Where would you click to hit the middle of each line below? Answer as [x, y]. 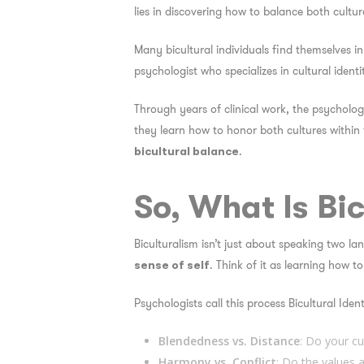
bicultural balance [186, 151]
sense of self [171, 265]
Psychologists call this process [211, 303]
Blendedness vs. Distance [229, 341]
